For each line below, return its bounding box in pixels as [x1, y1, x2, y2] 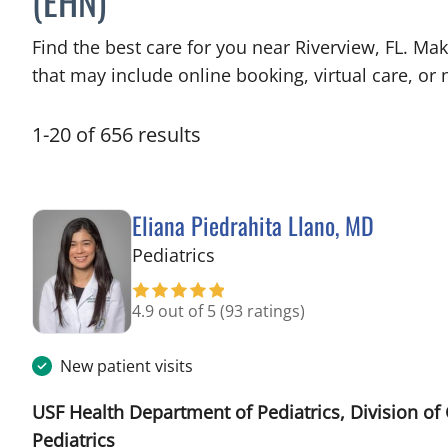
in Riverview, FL [214, 242, 343, 266]
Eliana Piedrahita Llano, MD [132, 207, 374, 243]
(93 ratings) [220, 300, 305, 322]
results [138, 121, 201, 148]
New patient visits [60, 354, 193, 377]
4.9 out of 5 [132, 300, 220, 322]
